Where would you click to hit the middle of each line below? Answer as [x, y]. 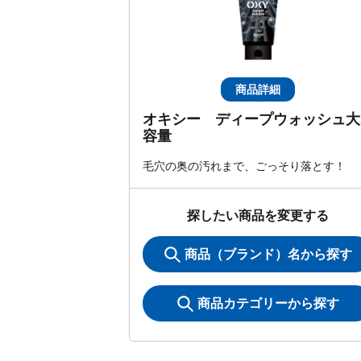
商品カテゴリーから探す [268, 303]
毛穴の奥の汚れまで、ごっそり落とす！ [244, 166]
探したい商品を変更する [258, 216]
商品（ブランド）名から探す [268, 254]
